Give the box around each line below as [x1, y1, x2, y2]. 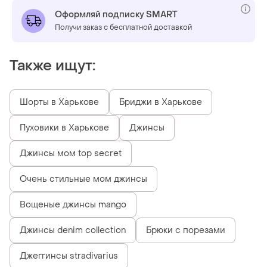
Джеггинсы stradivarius [20, 250, 118, 262]
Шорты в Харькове [20, 96, 99, 108]
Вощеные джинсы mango [20, 198, 126, 210]
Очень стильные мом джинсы [20, 173, 147, 185]
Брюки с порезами [146, 224, 225, 236]
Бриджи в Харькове [119, 96, 202, 108]
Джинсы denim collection [20, 224, 126, 236]
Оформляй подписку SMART [55, 8, 178, 20]
